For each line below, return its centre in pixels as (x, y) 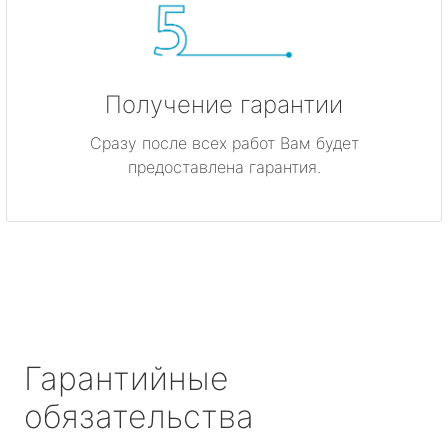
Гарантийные (126, 378)
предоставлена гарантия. (224, 166)
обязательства (139, 416)
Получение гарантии (224, 104)
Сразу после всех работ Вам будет (224, 142)
